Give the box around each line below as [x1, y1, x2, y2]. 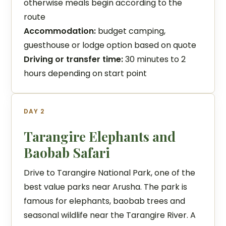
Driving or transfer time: [24, 53, 124, 65]
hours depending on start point [24, 68, 147, 79]
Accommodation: [24, 25, 96, 37]
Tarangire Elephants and [24, 128, 176, 145]
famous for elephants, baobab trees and [24, 195, 186, 207]
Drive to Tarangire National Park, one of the [24, 167, 196, 179]
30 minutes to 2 [123, 53, 186, 65]
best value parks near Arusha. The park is [24, 181, 188, 193]
